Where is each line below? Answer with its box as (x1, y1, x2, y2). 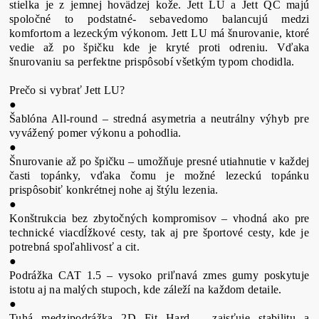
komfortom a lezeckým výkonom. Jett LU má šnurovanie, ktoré (9, 27, 310, 39)
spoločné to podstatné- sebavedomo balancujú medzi (9, 13, 310, 25)
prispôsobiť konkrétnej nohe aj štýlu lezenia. (9, 184, 219, 196)
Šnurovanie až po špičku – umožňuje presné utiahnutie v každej (9, 155, 310, 167)
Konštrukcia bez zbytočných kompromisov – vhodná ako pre (9, 212, 310, 224)
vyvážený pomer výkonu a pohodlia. (9, 127, 182, 139)
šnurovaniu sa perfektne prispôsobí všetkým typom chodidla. (9, 56, 295, 68)
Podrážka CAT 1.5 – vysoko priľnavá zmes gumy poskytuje (9, 269, 310, 281)
